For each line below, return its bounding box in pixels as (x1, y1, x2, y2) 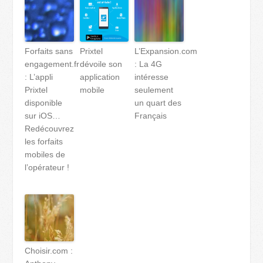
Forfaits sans (25, 46, 73, 56)
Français (134, 111, 167, 120)
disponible (25, 98, 63, 107)
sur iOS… (25, 111, 61, 120)
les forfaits (25, 137, 63, 146)
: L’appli (25, 72, 53, 82)
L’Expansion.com (134, 46, 198, 56)
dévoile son (79, 59, 122, 69)
